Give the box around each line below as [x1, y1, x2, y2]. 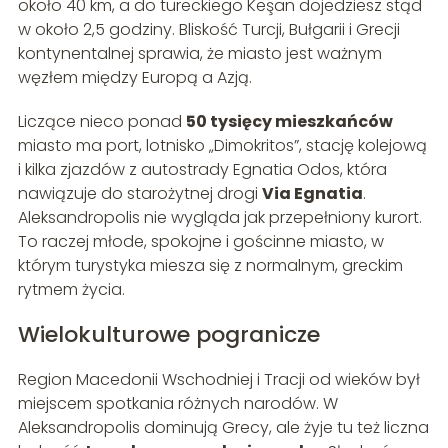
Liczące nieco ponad [17, 109, 186, 133]
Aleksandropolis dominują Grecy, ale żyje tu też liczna [17, 415, 429, 439]
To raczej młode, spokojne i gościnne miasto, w [17, 229, 384, 253]
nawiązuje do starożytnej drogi [17, 181, 262, 205]
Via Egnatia [261, 181, 363, 205]
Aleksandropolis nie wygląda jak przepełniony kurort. [17, 205, 422, 229]
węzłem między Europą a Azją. [17, 65, 252, 89]
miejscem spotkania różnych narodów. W [17, 391, 338, 415]
